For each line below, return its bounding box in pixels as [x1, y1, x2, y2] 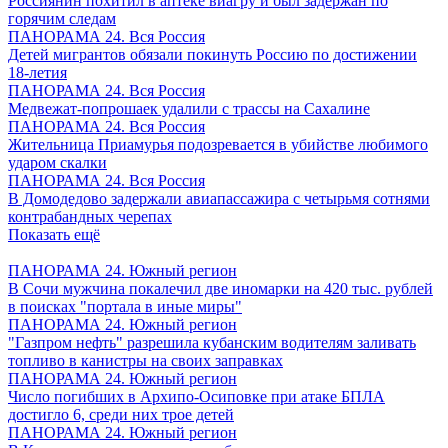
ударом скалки [8, 154, 107, 171]
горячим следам [8, 10, 116, 27]
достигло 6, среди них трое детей [8, 406, 234, 423]
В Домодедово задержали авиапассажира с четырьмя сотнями [8, 190, 430, 207]
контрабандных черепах [8, 208, 172, 225]
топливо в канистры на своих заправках [8, 352, 283, 369]
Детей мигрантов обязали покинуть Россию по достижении [8, 46, 417, 63]
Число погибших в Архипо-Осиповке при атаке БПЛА [8, 388, 385, 405]
